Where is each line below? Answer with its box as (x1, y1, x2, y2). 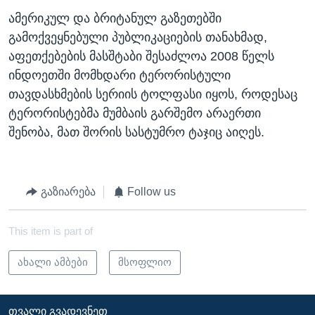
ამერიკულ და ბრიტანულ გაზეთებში (8, 11, 221, 26)
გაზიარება (40, 186, 96, 198)
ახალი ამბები (18, 256, 88, 268)
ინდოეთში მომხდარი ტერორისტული (8, 68, 231, 83)
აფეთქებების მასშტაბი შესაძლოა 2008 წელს (8, 49, 274, 64)
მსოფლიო (118, 256, 172, 268)
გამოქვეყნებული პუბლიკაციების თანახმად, (8, 30, 267, 45)
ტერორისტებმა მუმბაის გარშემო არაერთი (8, 106, 261, 121)
